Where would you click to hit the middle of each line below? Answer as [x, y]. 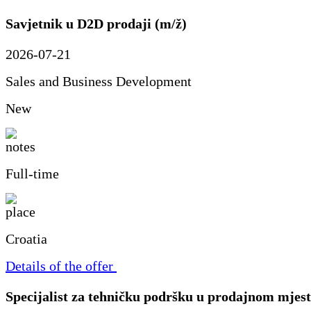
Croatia [26, 239]
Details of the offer [59, 266]
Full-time [32, 174]
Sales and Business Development [99, 82]
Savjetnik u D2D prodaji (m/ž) [96, 23]
